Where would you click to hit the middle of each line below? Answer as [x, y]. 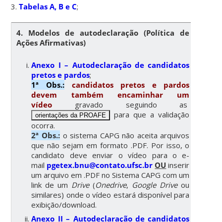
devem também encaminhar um [111, 94]
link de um [52, 185]
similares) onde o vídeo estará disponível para [111, 194]
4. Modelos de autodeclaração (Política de [103, 32]
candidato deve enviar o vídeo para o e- [111, 155]
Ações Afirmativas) [51, 42]
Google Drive [155, 185]
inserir [178, 165]
